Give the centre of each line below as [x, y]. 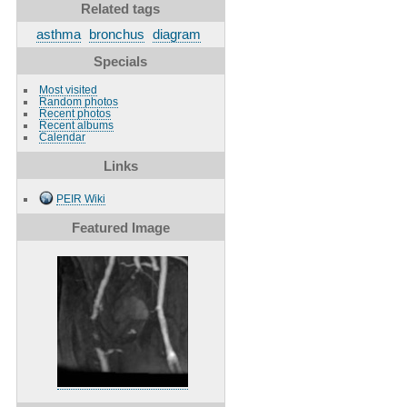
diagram [176, 34]
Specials [121, 61]
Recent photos [74, 113]
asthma [58, 34]
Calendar [62, 136]
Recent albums [76, 124]
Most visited [68, 89]
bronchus [116, 34]
